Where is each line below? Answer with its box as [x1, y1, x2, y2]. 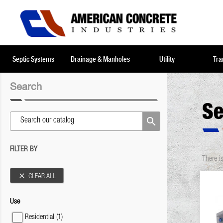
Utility [159, 55, 175, 63]
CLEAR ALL [28, 173, 56, 180]
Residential [25, 214, 56, 221]
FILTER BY [10, 146, 37, 153]
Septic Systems [12, 55, 54, 63]
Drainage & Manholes [70, 55, 130, 63]
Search [10, 83, 42, 93]
